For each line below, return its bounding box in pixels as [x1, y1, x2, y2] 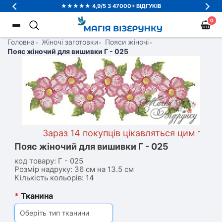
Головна [7, 38, 35, 46]
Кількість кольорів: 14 [14, 173, 94, 182]
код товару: [14, 156, 56, 166]
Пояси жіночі [105, 38, 149, 46]
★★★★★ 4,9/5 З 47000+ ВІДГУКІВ [61, 2, 161, 9]
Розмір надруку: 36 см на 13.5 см [14, 165, 134, 174]
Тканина [19, 191, 53, 201]
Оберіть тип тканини [20, 209, 89, 217]
